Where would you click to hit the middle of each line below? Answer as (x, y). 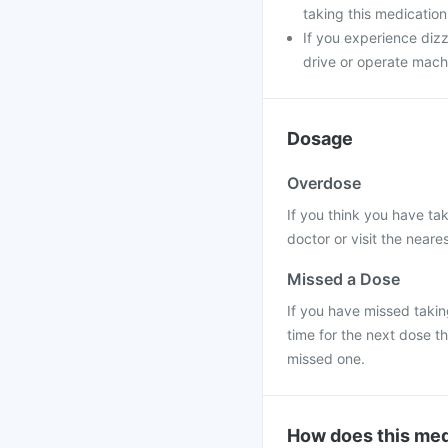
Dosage (320, 138)
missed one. (326, 358)
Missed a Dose (343, 279)
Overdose (324, 183)
